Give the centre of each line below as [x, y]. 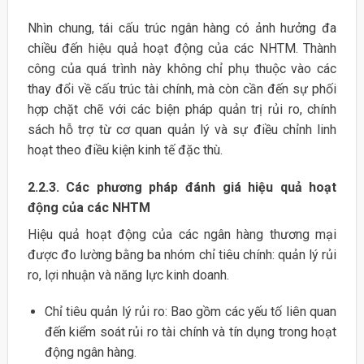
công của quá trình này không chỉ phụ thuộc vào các [182, 68]
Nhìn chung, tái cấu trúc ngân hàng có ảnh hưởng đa [182, 28]
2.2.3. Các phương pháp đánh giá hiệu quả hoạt [182, 187]
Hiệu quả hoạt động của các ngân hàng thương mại [182, 234]
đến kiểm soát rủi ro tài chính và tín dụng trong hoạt [191, 332]
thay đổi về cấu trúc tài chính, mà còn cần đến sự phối [182, 89]
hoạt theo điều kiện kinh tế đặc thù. [125, 149]
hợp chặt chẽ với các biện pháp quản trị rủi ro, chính [182, 109]
